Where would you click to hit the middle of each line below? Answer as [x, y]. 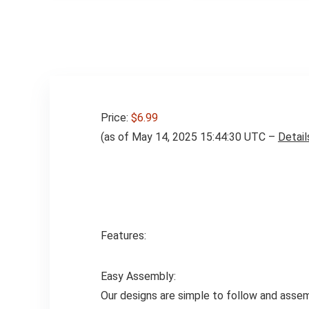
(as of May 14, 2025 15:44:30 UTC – [189, 137]
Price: [116, 118]
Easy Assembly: [138, 277]
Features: [123, 236]
